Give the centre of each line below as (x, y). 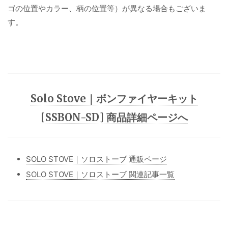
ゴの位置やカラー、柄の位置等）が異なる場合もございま (107, 9)
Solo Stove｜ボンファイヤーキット (114, 98)
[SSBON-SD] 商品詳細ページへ (114, 117)
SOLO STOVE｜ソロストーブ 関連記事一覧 (100, 175)
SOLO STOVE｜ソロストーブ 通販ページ (96, 159)
